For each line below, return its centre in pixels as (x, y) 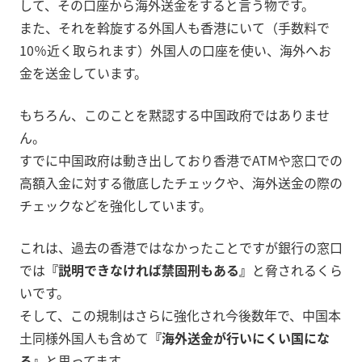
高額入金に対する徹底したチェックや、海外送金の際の (181, 183)
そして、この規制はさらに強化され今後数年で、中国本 (180, 316)
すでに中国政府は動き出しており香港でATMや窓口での (181, 160)
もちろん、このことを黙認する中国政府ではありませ (175, 115)
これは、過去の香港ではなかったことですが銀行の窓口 (181, 248)
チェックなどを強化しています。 (116, 206)
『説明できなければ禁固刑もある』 (149, 270)
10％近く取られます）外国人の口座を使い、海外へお (175, 51)
